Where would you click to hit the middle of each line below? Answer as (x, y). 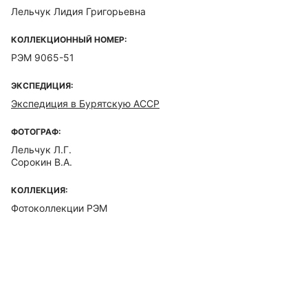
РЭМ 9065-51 (43, 57)
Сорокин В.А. (42, 162)
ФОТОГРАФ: (36, 132)
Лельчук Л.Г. (41, 150)
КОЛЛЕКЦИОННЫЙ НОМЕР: (69, 40)
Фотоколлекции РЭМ (59, 208)
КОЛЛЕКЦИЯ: (40, 190)
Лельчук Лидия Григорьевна (78, 11)
